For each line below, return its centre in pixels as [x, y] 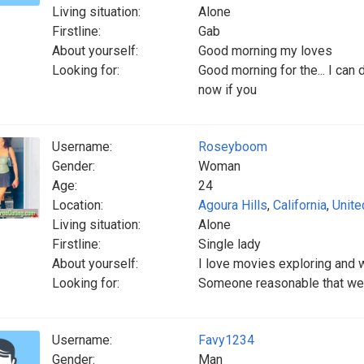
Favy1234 [226, 340]
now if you [227, 90]
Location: [78, 205]
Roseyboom [233, 147]
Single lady [230, 244]
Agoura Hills [233, 205]
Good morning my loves [265, 51]
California [300, 205]
